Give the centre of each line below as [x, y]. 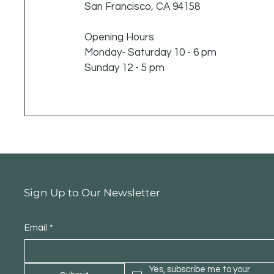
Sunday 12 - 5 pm [125, 68]
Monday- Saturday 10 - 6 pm [151, 53]
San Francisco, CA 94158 [143, 7]
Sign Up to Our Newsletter [92, 193]
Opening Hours [121, 38]
